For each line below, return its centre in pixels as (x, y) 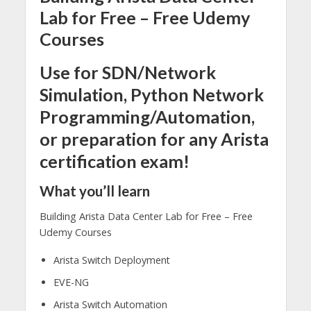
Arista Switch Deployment (111, 260)
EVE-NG (71, 283)
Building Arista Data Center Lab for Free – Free (146, 216)
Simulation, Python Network (151, 95)
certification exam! (114, 161)
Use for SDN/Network (127, 73)
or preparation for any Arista (154, 139)
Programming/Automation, (147, 117)
